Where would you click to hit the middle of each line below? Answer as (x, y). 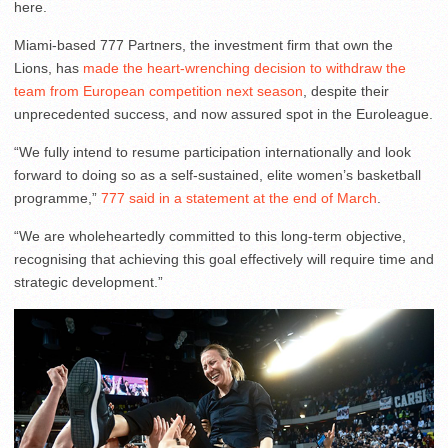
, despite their (346, 91)
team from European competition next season (158, 91)
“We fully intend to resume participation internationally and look (212, 152)
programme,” (57, 198)
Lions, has (48, 68)
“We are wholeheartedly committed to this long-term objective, (210, 236)
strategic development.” (88, 282)
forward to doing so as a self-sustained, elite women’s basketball (217, 175)
